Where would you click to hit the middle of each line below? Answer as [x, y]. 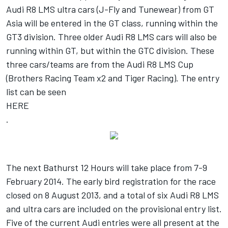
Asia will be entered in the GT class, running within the [112, 23]
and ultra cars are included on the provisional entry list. [114, 208]
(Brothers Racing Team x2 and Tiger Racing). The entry [113, 78]
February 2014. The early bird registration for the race [111, 181]
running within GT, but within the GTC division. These [110, 50]
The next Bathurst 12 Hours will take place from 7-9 [107, 167]
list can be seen [37, 91]
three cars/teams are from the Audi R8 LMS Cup [100, 64]
